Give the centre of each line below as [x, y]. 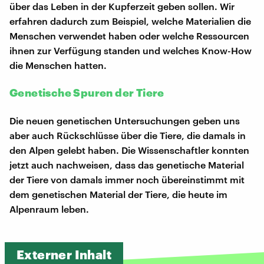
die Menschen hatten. [58, 65]
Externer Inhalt [64, 254]
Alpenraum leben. [49, 209]
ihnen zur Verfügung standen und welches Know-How [131, 50]
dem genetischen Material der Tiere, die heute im [118, 194]
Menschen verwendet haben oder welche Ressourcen [129, 35]
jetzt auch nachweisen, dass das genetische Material [127, 164]
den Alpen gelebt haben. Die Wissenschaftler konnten [129, 150]
